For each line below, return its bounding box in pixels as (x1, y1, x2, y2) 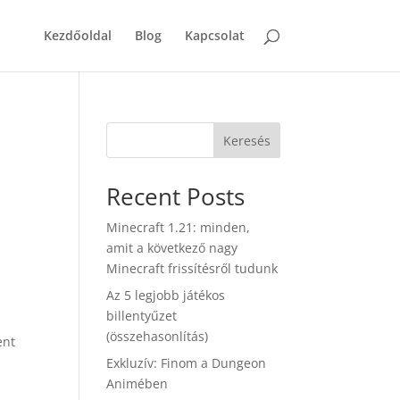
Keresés (222, 131, 271, 149)
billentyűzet (106, 307, 178, 324)
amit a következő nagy (106, 239, 238, 256)
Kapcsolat (184, 27, 245, 44)
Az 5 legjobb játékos (106, 287, 226, 304)
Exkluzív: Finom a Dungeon (106, 354, 267, 371)
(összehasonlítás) (106, 328, 209, 345)
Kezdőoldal (43, 27, 112, 44)
